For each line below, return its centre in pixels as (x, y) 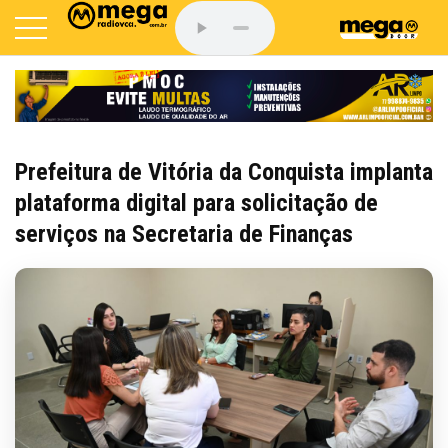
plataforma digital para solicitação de (196, 202)
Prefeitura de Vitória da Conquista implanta (224, 171)
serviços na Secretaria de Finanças (184, 233)
